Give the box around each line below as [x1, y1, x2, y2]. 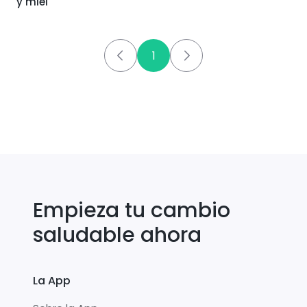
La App [33, 273, 71, 289]
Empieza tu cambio [33, 196, 230, 225]
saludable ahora [33, 221, 201, 250]
